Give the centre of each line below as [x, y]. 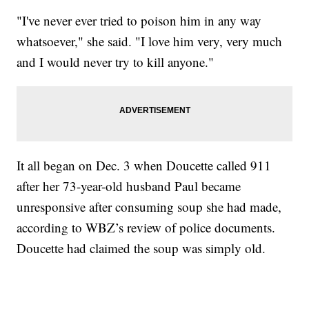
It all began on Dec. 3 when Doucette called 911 [144, 166]
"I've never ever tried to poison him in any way [139, 21]
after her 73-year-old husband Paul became [129, 186]
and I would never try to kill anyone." [116, 62]
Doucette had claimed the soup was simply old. [141, 248]
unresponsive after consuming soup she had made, [149, 207]
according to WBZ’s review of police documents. [146, 228]
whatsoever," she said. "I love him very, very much [150, 41]
